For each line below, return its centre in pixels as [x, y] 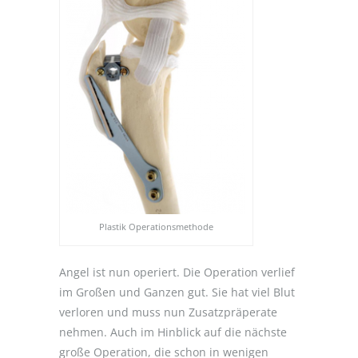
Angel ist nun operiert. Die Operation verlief [177, 272]
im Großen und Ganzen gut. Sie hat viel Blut [177, 292]
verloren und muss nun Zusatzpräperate [168, 312]
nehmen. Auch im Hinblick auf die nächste [173, 332]
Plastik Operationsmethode [156, 226]
